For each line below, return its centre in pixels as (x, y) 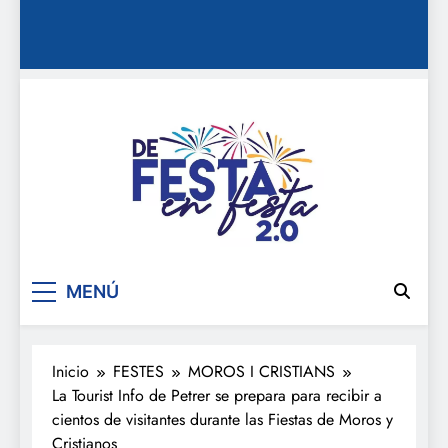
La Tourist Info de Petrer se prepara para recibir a (217, 395)
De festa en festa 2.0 (271, 274)
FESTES (138, 371)
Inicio (70, 371)
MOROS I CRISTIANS (261, 371)
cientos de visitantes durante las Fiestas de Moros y (222, 419)
